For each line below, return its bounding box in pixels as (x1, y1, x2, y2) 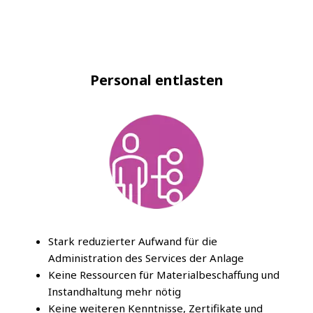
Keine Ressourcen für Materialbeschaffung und (48, 268, 279, 282)
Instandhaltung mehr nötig (48, 284, 181, 299)
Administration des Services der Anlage (48, 251, 244, 265)
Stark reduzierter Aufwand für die (48, 234, 217, 249)
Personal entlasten (89, 71, 224, 90)
